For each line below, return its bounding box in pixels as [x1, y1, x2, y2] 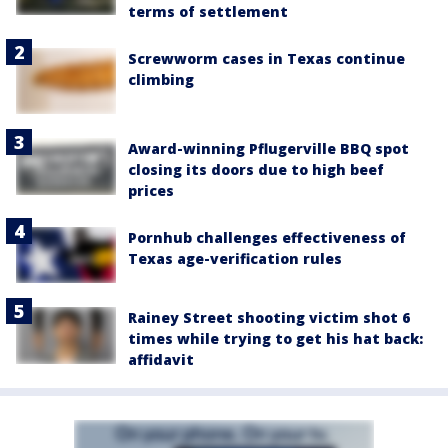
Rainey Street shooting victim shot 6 [128, 308, 410, 328]
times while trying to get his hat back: [128, 329, 423, 349]
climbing [128, 69, 194, 89]
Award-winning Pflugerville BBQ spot [128, 139, 409, 159]
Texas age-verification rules [128, 249, 342, 269]
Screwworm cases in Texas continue [128, 48, 405, 68]
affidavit [128, 350, 194, 370]
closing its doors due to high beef [128, 160, 384, 180]
